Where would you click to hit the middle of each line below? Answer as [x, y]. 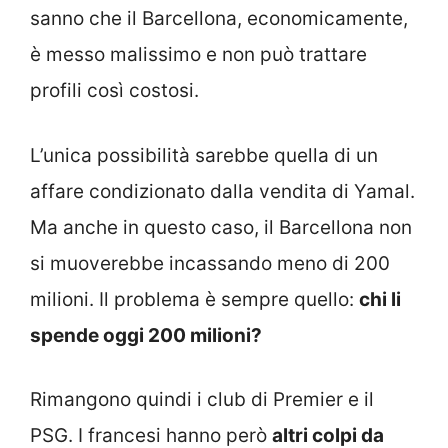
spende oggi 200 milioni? [146, 335]
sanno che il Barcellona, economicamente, [219, 18]
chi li [380, 299]
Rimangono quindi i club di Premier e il [202, 399]
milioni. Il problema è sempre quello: [194, 299]
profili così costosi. [114, 90]
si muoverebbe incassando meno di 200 [210, 263]
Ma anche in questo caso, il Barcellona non [221, 227]
